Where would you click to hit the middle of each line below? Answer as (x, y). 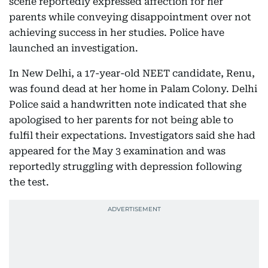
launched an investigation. (74, 48)
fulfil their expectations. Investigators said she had (132, 135)
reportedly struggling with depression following (125, 166)
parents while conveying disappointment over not (130, 17)
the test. (29, 182)
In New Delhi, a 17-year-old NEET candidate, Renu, (132, 73)
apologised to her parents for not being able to (121, 120)
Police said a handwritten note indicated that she (128, 104)
